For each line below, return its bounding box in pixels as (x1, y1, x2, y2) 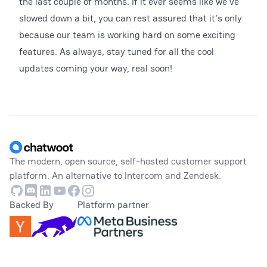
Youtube (52, 183, 86, 195)
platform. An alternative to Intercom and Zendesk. (10, 169, 221, 182)
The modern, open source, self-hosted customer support (10, 155, 247, 167)
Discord (23, 183, 55, 195)
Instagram (80, 183, 125, 195)
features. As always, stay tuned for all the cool (19, 45, 214, 58)
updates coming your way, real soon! (19, 62, 172, 74)
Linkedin (38, 183, 73, 195)
